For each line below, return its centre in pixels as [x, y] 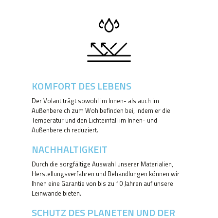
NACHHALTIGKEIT [70, 149]
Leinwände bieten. [56, 193]
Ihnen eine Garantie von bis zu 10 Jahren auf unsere [102, 184]
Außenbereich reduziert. [65, 130]
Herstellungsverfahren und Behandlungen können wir [106, 174]
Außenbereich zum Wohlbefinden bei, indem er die [101, 111]
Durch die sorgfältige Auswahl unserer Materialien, [102, 164]
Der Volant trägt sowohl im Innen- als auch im [95, 101]
